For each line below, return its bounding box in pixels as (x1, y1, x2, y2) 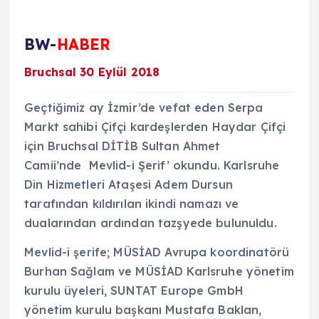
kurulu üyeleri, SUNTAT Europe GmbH (24, 283, 244, 298)
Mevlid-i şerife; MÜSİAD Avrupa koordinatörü (24, 244, 290, 259)
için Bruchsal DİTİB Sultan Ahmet (24, 138, 221, 153)
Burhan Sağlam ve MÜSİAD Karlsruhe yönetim (24, 263, 294, 278)
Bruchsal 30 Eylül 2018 (24, 64, 160, 79)
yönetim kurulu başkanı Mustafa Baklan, (24, 302, 262, 317)
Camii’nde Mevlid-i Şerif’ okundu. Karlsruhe (24, 157, 280, 172)
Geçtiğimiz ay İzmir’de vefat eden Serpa (24, 100, 263, 115)
